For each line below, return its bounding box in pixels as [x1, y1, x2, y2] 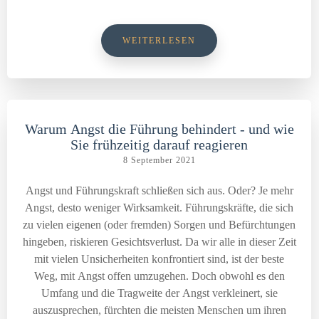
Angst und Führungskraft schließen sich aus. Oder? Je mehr [25, 184, 258, 197]
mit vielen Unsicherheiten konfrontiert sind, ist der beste [34, 253, 284, 265]
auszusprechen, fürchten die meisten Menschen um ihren [32, 304, 286, 316]
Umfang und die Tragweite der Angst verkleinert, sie [41, 287, 278, 299]
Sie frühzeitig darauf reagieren [70, 137, 248, 152]
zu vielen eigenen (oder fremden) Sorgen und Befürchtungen [23, 219, 296, 231]
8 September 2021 [122, 155, 196, 165]
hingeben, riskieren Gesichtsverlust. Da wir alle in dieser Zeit [22, 236, 296, 248]
